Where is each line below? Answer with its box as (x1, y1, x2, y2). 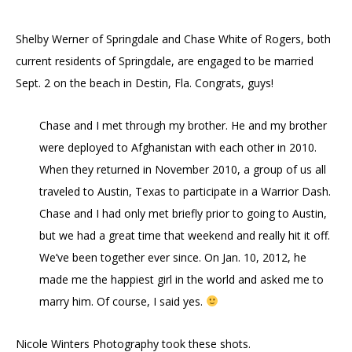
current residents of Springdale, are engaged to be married (16, 53, 313, 68)
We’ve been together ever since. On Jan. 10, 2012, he (39, 249, 306, 265)
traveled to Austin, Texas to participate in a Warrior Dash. (39, 183, 331, 199)
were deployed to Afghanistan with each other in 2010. (39, 139, 317, 155)
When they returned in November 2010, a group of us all (39, 161, 326, 177)
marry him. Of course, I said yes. (39, 293, 206, 309)
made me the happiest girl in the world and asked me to (39, 271, 324, 287)
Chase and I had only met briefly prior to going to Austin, (39, 205, 327, 221)
